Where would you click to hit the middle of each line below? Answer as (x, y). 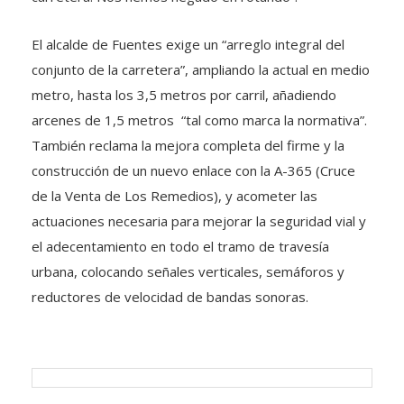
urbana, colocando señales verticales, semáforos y (188, 271)
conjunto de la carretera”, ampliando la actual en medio (201, 69)
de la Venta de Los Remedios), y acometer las (174, 196)
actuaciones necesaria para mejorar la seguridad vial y (199, 221)
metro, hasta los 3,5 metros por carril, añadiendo (184, 95)
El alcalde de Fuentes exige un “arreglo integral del (188, 44)
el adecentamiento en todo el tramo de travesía (180, 246)
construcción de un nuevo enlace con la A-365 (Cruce (193, 170)
